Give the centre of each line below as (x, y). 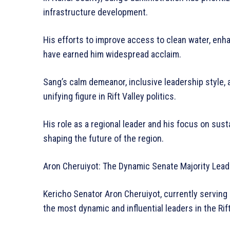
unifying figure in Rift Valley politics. (110, 97)
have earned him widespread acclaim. (112, 54)
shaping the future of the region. (103, 139)
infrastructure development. (95, 12)
